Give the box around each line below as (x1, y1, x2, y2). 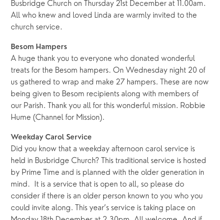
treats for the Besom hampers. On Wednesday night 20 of (11, 67, 206, 75)
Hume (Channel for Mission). (11, 114, 105, 122)
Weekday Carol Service (11, 134, 92, 142)
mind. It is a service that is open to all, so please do (11, 181, 185, 189)
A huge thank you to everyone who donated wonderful (11, 55, 195, 63)
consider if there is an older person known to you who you (11, 192, 203, 201)
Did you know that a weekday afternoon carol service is (11, 145, 195, 154)
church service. (11, 24, 63, 32)
